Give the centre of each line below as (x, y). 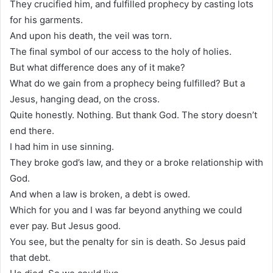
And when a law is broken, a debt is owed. (100, 194)
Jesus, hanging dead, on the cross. (85, 99)
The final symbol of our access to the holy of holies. (121, 51)
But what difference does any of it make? (97, 67)
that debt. (30, 257)
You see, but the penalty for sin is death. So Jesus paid (128, 241)
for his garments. (46, 19)
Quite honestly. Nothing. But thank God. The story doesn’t (133, 115)
